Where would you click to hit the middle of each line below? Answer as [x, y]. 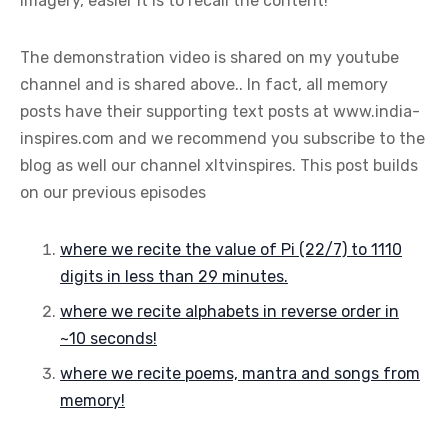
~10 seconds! [108, 339]
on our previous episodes [113, 193]
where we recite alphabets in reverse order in [229, 312]
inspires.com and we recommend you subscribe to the [222, 139]
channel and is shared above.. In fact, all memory [204, 85]
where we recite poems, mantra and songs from [240, 374]
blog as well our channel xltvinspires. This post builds [219, 166]
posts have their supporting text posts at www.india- [220, 112]
